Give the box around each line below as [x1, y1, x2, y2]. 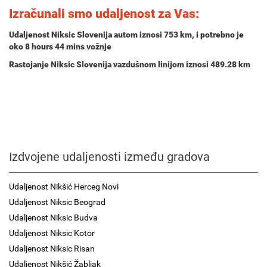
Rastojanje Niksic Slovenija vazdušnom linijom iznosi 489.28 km [9, 60, 250, 69]
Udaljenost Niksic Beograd [9, 197, 105, 207]
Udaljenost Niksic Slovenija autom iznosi [9, 30, 164, 39]
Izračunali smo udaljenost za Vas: [9, 7, 199, 21]
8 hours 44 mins [25, 42, 85, 51]
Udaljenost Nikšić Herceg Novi [9, 182, 119, 191]
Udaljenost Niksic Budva [9, 213, 98, 222]
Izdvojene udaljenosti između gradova [9, 150, 210, 164]
